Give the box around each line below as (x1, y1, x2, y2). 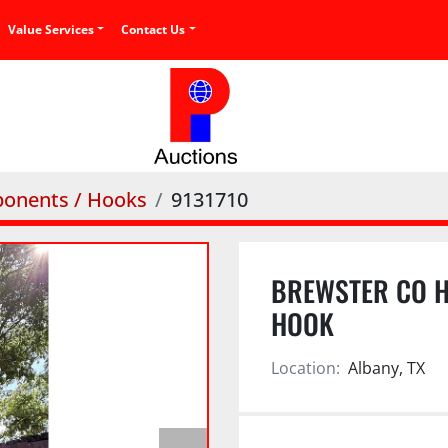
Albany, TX (348, 357, 425, 379)
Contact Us (129, 20, 186, 38)
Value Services (16, 20, 95, 38)
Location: (271, 357, 340, 379)
